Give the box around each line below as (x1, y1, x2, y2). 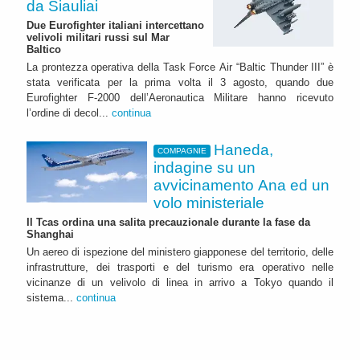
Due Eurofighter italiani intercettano (27, 19, 204, 32)
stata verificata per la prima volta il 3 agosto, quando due (27, 76, 333, 88)
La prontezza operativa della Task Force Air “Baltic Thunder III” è (27, 61, 333, 73)
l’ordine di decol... (27, 107, 112, 119)
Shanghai (27, 227, 74, 240)
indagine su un (153, 159, 256, 176)
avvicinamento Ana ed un (153, 177, 329, 194)
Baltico (27, 43, 61, 56)
